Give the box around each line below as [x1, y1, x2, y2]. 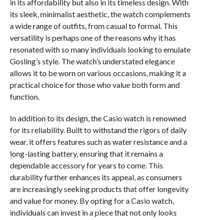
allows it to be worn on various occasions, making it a [9, 68, 186, 78]
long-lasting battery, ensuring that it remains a [9, 148, 163, 158]
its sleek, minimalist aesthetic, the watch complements [9, 9, 191, 19]
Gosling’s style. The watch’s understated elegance [9, 56, 175, 66]
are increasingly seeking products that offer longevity [9, 184, 189, 193]
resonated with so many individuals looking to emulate [9, 44, 191, 54]
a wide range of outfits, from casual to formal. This [9, 21, 178, 30]
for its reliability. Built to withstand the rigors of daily [9, 125, 187, 135]
